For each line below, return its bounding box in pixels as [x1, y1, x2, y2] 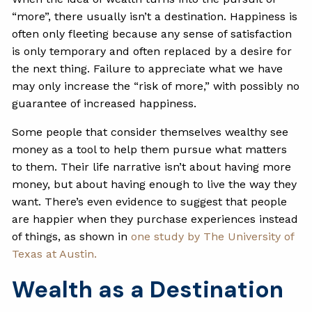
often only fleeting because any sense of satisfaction [12, 27, 292, 41]
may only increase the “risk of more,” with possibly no [12, 79, 300, 93]
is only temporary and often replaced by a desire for [12, 45, 292, 58]
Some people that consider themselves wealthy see [12, 125, 289, 139]
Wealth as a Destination [12, 274, 284, 305]
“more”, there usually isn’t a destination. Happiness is [12, 10, 298, 24]
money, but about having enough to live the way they [12, 178, 297, 192]
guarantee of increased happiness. [12, 97, 197, 111]
